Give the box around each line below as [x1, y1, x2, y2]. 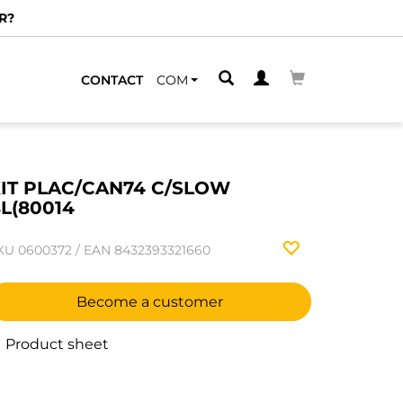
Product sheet [2, 336, 109, 353]
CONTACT [81, 71, 143, 88]
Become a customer [76, 293, 223, 310]
